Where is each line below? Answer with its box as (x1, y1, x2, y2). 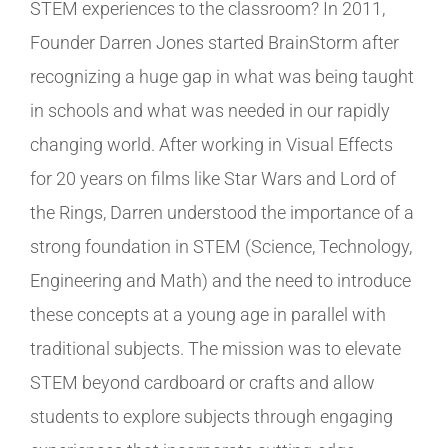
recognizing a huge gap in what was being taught (30, 65, 414, 87)
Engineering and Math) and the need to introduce (30, 269, 411, 291)
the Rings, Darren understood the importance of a (30, 201, 414, 223)
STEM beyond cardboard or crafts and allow (30, 371, 375, 393)
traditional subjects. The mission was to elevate (30, 337, 401, 359)
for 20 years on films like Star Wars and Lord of (30, 167, 396, 189)
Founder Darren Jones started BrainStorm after (30, 31, 399, 53)
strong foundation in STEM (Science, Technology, (30, 235, 412, 257)
